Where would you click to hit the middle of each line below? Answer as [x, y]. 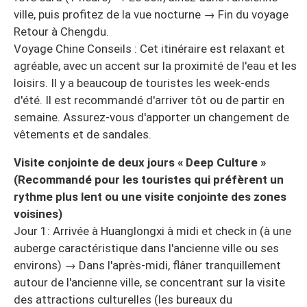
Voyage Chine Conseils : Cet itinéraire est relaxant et [149, 49]
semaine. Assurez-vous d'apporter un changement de [151, 118]
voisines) [38, 214]
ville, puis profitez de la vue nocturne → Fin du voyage [151, 15]
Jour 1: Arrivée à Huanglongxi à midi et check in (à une [152, 231]
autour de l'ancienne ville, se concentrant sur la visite [149, 283]
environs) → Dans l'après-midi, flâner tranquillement [147, 266]
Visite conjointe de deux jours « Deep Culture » [140, 163]
